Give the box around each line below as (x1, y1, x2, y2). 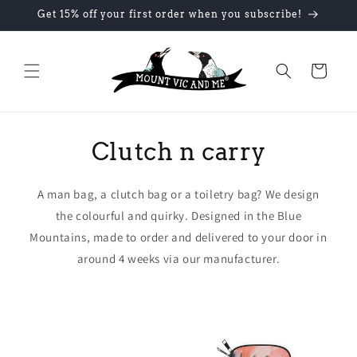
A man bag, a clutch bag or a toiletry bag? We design (37, 186, 320, 202)
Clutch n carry (91, 137, 266, 166)
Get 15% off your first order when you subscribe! (37, 8, 302, 20)
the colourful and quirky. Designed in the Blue (55, 208, 302, 223)
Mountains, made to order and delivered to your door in (29, 229, 328, 245)
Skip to (23, 2, 63, 18)
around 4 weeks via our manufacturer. (76, 251, 280, 266)
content (23, 17, 67, 33)
